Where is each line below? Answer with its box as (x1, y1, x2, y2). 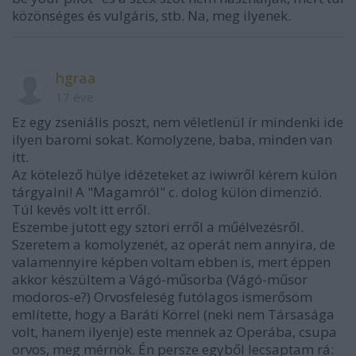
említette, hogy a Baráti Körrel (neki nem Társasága (12, 305, 335, 323)
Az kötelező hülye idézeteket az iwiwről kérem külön (12, 165, 337, 184)
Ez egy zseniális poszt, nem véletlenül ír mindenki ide (12, 113, 343, 131)
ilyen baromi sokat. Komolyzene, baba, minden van (12, 130, 332, 149)
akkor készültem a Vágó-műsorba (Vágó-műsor (12, 270, 308, 288)
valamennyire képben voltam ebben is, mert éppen (12, 253, 331, 271)
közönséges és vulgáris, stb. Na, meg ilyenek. (12, 6, 291, 25)
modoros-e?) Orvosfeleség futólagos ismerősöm (12, 288, 312, 306)
